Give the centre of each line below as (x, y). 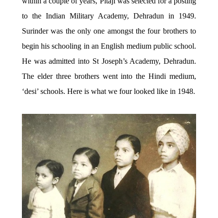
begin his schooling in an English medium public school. (109, 46)
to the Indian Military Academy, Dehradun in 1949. (109, 16)
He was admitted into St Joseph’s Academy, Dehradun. (109, 61)
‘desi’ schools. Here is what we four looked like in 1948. (108, 91)
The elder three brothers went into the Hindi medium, (109, 76)
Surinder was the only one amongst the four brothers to (109, 31)
